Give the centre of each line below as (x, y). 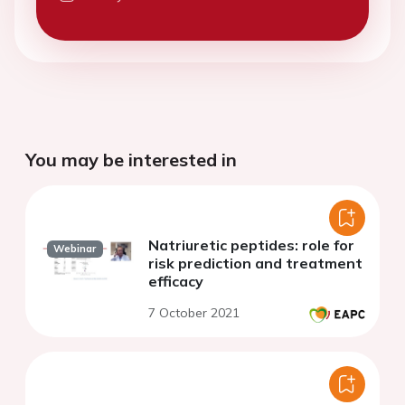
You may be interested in (131, 158)
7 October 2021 (194, 311)
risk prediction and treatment (255, 262)
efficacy (176, 280)
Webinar (75, 248)
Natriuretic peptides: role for (251, 244)
